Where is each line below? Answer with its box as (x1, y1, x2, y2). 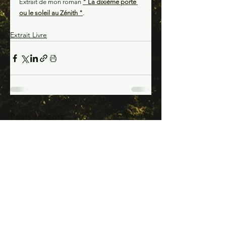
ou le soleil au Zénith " (19, 9, 83, 17)
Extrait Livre (10, 30, 47, 39)
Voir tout (125, 110, 151, 120)
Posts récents (10, 111, 64, 122)
